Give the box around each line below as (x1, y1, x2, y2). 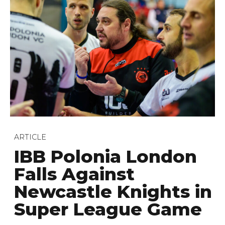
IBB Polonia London (14, 146, 197, 168)
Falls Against (14, 163, 135, 185)
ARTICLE (14, 132, 46, 142)
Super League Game (14, 198, 202, 220)
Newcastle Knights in (14, 181, 212, 203)
